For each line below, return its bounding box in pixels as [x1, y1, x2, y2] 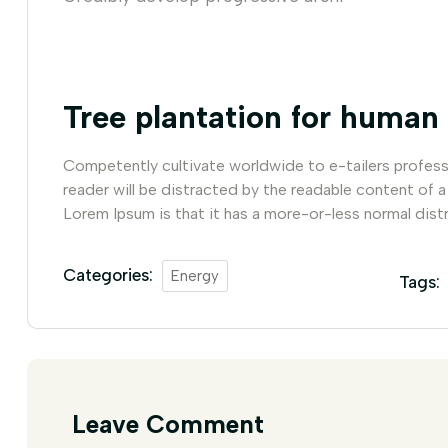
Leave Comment [72, 409, 264, 439]
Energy [171, 267, 219, 285]
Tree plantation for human [63, 98, 439, 136]
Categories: [63, 265, 153, 285]
